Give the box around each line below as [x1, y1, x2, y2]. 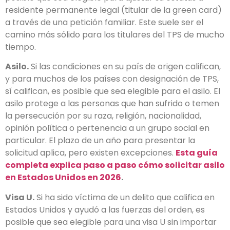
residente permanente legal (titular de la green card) [5, 4, 222, 16]
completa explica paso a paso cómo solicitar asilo [5, 159, 225, 171]
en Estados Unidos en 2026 [5, 171, 121, 184]
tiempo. [5, 41, 36, 53]
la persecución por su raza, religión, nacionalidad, [5, 110, 201, 122]
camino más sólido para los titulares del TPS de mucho [5, 28, 224, 41]
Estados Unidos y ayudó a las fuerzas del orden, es [5, 203, 205, 216]
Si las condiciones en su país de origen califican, [29, 61, 221, 73]
